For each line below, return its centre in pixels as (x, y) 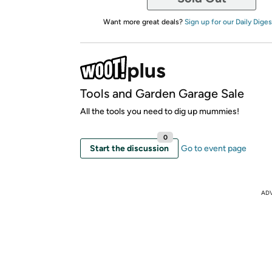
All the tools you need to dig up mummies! (160, 111)
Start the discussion (129, 148)
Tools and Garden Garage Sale (162, 93)
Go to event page (214, 148)
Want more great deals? (144, 22)
